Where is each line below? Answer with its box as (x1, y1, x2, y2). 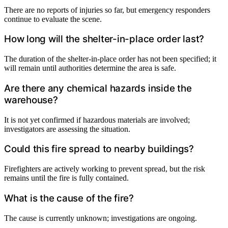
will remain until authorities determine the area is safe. (4, 64, 176, 73)
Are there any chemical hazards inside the (4, 82, 192, 94)
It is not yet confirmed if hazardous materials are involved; (4, 115, 190, 124)
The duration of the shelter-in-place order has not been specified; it (4, 54, 216, 64)
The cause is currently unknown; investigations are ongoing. (4, 213, 197, 222)
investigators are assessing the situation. (4, 124, 130, 133)
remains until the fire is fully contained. (4, 174, 129, 183)
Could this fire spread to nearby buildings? (4, 143, 194, 155)
